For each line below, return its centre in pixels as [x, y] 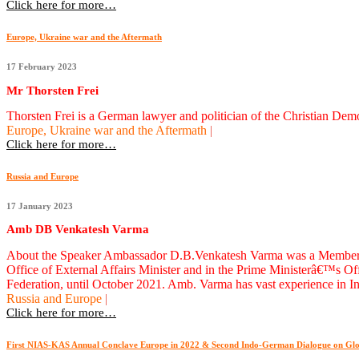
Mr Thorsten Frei [52, 90]
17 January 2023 [40, 206]
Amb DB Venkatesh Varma [78, 230]
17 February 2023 [42, 67]
